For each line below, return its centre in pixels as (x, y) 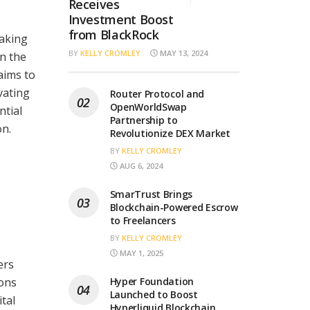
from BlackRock (113, 34)
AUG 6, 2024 (140, 165)
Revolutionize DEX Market (170, 133)
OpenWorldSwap (148, 107)
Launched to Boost (154, 294)
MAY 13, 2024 (182, 53)
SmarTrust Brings (151, 194)
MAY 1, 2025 (140, 253)
